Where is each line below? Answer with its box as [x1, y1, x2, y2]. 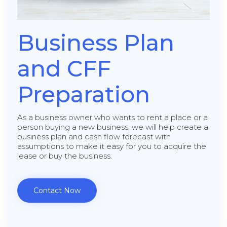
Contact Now [33, 185, 81, 195]
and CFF [17, 54, 111, 82]
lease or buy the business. [17, 150, 112, 161]
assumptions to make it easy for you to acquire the [17, 141, 206, 151]
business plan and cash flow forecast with [17, 131, 171, 141]
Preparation [17, 80, 150, 108]
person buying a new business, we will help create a [17, 122, 208, 132]
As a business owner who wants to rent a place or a [17, 112, 208, 122]
